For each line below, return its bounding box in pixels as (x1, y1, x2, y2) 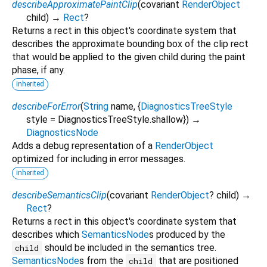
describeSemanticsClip (12, 189, 107, 201)
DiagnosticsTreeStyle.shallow (58, 113, 183, 125)
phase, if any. (12, 64, 65, 76)
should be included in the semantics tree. (42, 241, 216, 253)
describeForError (12, 100, 80, 112)
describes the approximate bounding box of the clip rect (12, 38, 249, 49)
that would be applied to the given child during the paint (12, 51, 246, 63)
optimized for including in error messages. (12, 153, 185, 164)
